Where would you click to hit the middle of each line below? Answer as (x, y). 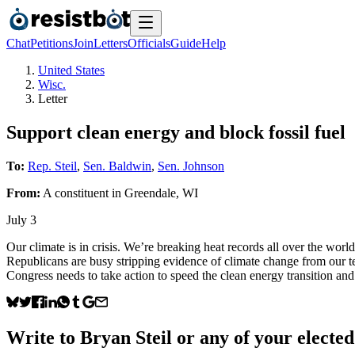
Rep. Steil (52, 166)
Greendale (150, 193)
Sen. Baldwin (117, 166)
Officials (149, 43)
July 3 (21, 219)
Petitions (52, 43)
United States (71, 70)
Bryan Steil (126, 337)
